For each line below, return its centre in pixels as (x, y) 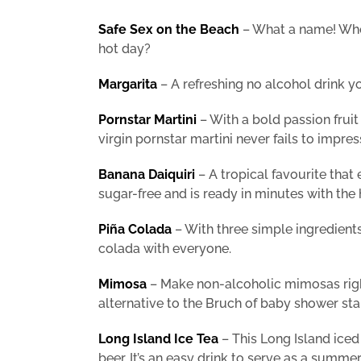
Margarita (128, 85)
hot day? (124, 49)
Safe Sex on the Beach (169, 30)
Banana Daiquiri (147, 175)
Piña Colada (135, 230)
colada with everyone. (165, 249)
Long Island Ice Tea (158, 339)
